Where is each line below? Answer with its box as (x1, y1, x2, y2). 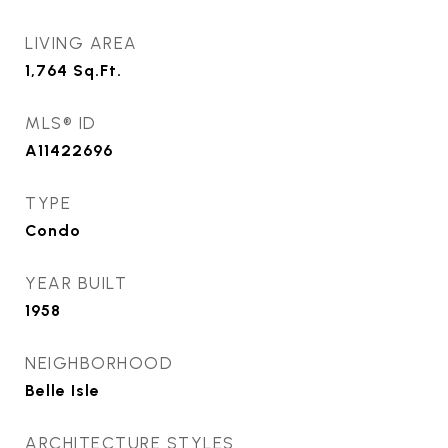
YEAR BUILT (25, 273, 127, 293)
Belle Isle (25, 381, 100, 400)
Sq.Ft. (73, 61, 122, 80)
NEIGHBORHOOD (25, 353, 173, 373)
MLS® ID (25, 113, 97, 133)
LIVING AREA (25, 33, 138, 53)
